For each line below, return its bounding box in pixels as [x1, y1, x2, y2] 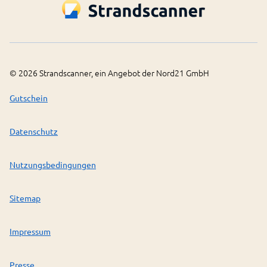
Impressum [10, 225, 51, 237]
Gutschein [10, 92, 48, 103]
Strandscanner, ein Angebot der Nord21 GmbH [38, 66, 209, 79]
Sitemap [10, 192, 41, 203]
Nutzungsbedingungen [10, 159, 96, 170]
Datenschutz [10, 125, 58, 136]
